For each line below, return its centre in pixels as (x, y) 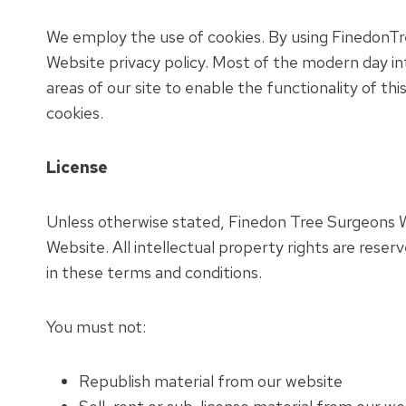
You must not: (96, 327)
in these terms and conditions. (154, 272)
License (77, 167)
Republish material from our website (211, 381)
